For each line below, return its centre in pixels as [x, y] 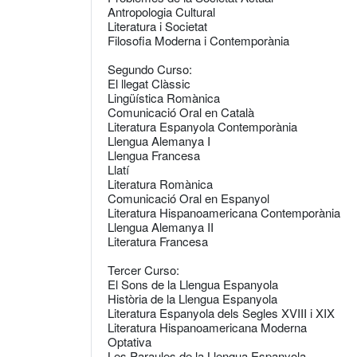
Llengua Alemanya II [161, 227]
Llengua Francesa [154, 155]
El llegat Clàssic [149, 83]
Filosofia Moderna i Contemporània [198, 40]
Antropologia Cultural [161, 12]
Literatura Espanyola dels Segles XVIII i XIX [221, 313]
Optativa [129, 341]
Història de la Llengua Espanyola [192, 298]
